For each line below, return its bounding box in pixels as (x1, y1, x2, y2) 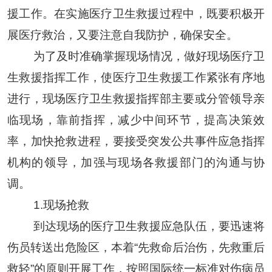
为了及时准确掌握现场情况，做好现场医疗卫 (33, 49, 265, 63)
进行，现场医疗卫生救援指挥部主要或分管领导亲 (7, 92, 265, 105)
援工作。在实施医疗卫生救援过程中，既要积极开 (7, 7, 265, 20)
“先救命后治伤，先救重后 (134, 240, 265, 254)
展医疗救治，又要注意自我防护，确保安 (7, 28, 215, 41)
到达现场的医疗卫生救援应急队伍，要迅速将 (33, 219, 265, 233)
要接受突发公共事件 (112, 134, 219, 148)
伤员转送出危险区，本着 (7, 240, 134, 254)
